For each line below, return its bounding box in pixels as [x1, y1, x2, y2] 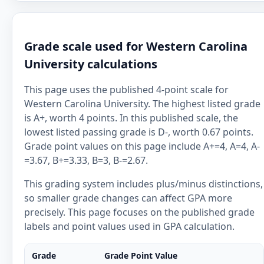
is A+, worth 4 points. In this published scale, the [24, 111, 238, 124]
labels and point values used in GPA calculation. [24, 220, 235, 233]
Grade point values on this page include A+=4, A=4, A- [24, 140, 260, 153]
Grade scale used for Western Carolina [24, 38, 247, 54]
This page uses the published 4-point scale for [24, 83, 229, 96]
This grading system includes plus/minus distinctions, [24, 177, 263, 190]
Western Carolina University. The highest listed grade [24, 97, 260, 110]
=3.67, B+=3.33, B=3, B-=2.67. [24, 154, 148, 167]
